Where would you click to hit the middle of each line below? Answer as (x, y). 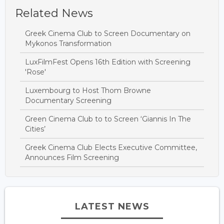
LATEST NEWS (112, 207)
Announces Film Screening (72, 158)
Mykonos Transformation (68, 44)
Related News (54, 13)
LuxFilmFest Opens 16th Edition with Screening (108, 62)
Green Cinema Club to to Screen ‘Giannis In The (108, 119)
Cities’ (35, 129)
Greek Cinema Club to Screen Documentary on (108, 34)
